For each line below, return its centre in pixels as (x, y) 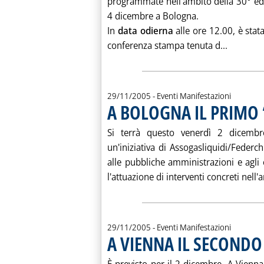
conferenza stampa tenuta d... (167, 45)
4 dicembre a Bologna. (153, 16)
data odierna (145, 31)
